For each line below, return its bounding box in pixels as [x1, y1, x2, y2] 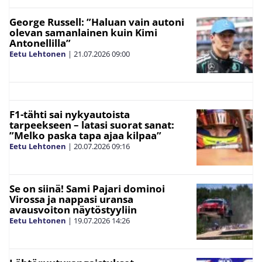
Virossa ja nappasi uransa [9, 192, 133, 206]
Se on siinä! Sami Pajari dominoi [9, 181, 165, 195]
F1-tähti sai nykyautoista [9, 107, 130, 121]
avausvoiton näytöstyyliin [9, 202, 137, 216]
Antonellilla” [9, 36, 71, 50]
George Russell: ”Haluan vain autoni [9, 15, 184, 29]
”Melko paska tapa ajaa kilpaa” [9, 128, 161, 142]
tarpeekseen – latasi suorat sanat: [9, 118, 174, 132]
